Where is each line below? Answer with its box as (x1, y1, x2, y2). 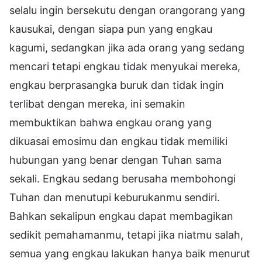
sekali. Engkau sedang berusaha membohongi (9, 172, 236, 185)
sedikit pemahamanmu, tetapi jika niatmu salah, (9, 228, 243, 241)
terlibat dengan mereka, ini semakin (9, 97, 185, 110)
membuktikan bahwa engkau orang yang (9, 116, 212, 129)
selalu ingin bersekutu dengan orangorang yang (9, 4, 245, 16)
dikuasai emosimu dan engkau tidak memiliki (9, 135, 227, 147)
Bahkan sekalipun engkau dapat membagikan (9, 209, 233, 222)
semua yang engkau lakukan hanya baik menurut (9, 247, 250, 260)
